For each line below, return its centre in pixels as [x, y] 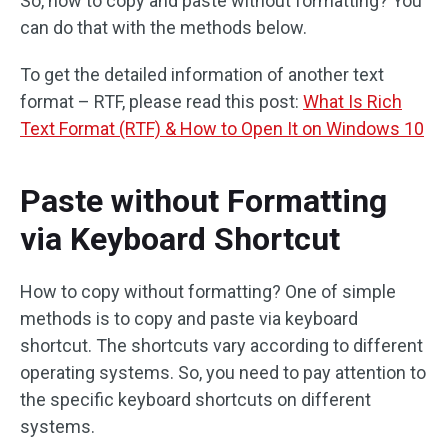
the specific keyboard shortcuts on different [195, 399]
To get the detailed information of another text [202, 74]
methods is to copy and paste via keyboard [189, 318]
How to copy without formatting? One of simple [208, 291]
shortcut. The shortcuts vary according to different [221, 345]
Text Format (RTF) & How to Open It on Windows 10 [222, 128]
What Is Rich [352, 101]
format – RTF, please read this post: [161, 101]
